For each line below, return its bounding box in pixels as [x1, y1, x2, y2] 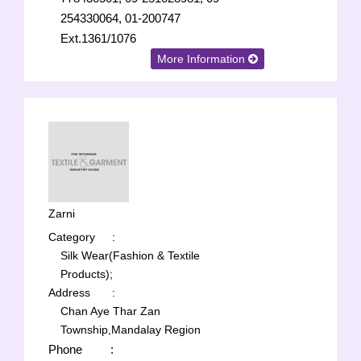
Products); [60, 268, 113, 280]
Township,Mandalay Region [60, 323, 201, 336]
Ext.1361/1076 [60, 31, 136, 45]
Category [48, 230, 95, 243]
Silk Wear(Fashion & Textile [60, 249, 200, 262]
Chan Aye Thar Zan [60, 305, 160, 317]
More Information [157, 52, 249, 65]
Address [48, 286, 90, 299]
